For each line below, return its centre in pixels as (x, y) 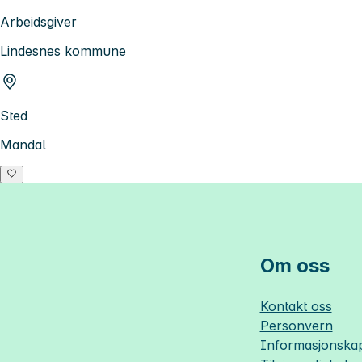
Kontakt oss (296, 307)
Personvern (296, 326)
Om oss (295, 266)
